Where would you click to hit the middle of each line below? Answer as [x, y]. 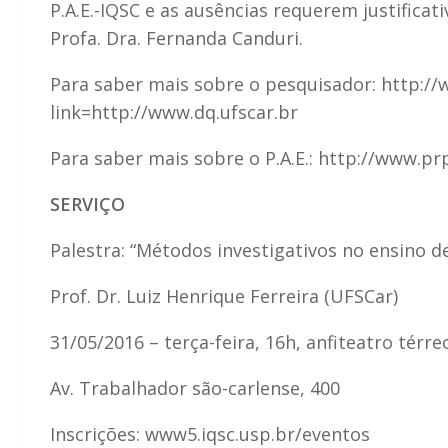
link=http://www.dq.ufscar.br [174, 111]
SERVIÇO [87, 203]
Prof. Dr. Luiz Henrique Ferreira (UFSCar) [224, 295]
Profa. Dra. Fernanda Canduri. [176, 37]
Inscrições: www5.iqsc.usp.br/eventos [210, 433]
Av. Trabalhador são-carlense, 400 [195, 387]
